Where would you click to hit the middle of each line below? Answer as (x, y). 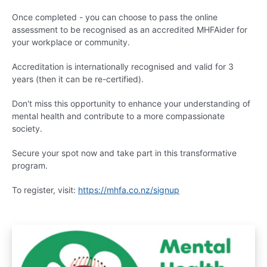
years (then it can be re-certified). (78, 79)
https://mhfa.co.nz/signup (129, 190)
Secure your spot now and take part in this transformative (124, 153)
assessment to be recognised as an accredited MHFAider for (130, 30)
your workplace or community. (71, 42)
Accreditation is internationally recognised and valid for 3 (123, 66)
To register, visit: (45, 190)
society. (27, 128)
